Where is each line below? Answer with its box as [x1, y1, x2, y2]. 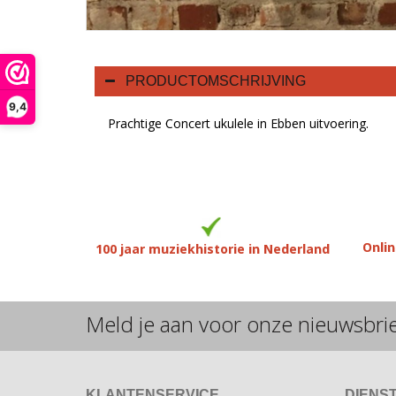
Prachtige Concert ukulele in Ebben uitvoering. [108, 114, 369, 132]
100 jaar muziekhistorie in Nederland [95, 240, 331, 257]
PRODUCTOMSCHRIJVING [126, 72, 306, 88]
